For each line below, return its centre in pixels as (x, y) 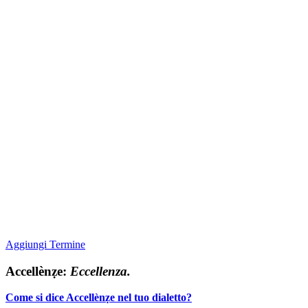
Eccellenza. (100, 271)
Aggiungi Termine (45, 244)
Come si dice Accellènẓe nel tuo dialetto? (99, 298)
